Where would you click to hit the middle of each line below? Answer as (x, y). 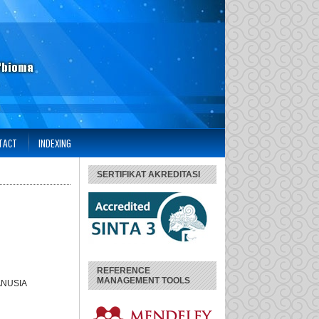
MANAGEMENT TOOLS (143, 281)
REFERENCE (124, 271)
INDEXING (55, 143)
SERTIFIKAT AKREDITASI (148, 174)
